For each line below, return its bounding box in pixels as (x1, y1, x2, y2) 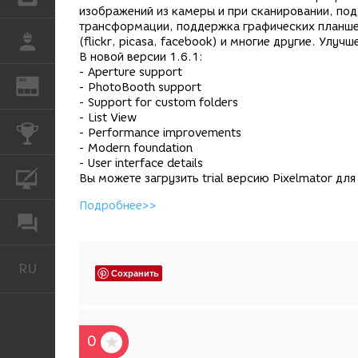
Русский (55, 261, 101, 276)
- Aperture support (79, 66, 182, 80)
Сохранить (111, 267, 159, 280)
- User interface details (79, 157, 203, 171)
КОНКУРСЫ (55, 124, 121, 138)
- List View (79, 111, 137, 125)
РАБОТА (55, 33, 100, 47)
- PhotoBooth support (79, 81, 201, 95)
